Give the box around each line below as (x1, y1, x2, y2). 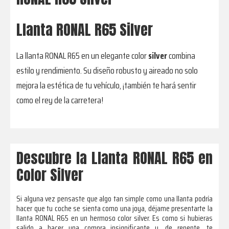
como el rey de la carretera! (16, 93, 104, 107)
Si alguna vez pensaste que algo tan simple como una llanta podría (16, 192, 213, 205)
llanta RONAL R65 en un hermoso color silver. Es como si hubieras (16, 212, 213, 225)
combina (167, 48, 196, 63)
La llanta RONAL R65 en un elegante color (16, 48, 149, 63)
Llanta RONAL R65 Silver (16, 18, 153, 40)
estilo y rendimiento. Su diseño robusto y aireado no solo (16, 63, 198, 78)
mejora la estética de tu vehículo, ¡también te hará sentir (16, 78, 197, 93)
